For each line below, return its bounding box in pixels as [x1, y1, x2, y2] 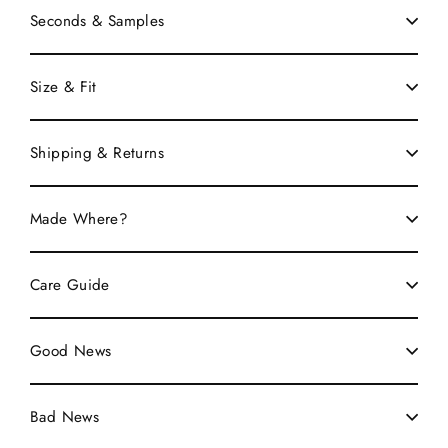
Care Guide [30, 274, 110, 296]
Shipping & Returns [30, 142, 164, 164]
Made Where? [30, 208, 129, 230]
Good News [30, 340, 112, 362]
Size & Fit [30, 76, 97, 98]
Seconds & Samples [30, 10, 165, 32]
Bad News [30, 406, 100, 428]
